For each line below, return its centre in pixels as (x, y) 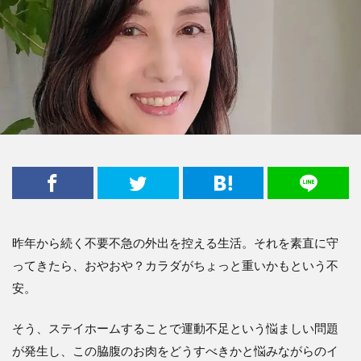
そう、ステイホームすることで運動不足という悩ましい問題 (175, 328)
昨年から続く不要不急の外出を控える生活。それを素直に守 (175, 242)
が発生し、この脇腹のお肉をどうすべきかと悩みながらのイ (175, 350)
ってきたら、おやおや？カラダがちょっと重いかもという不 (175, 265)
